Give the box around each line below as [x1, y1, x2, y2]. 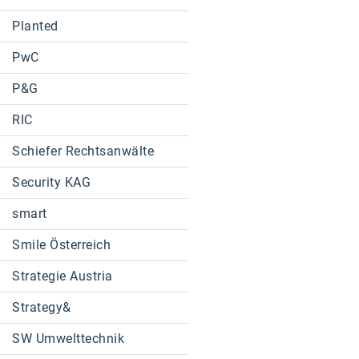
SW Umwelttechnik [12, 331, 124, 346]
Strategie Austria [12, 268, 113, 284]
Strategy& [12, 300, 71, 315]
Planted [12, 18, 58, 34]
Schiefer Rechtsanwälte [12, 143, 154, 159]
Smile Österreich [12, 237, 111, 252]
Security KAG [12, 175, 91, 190]
